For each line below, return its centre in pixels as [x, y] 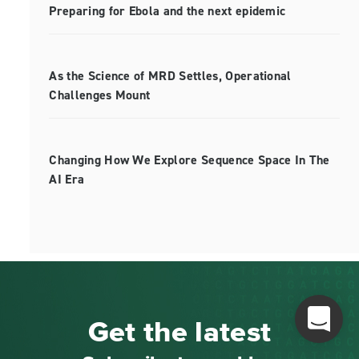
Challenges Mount [100, 95]
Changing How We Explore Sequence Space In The [190, 160]
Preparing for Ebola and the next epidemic [167, 11]
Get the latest [179, 332]
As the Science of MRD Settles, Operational [170, 76]
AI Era [67, 179]
